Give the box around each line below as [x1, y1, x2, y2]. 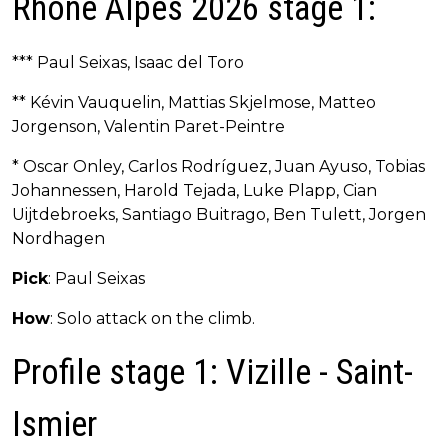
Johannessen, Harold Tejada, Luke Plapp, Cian [12, 181, 377, 201]
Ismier [12, 404, 97, 446]
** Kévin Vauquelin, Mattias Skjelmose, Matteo [12, 93, 376, 113]
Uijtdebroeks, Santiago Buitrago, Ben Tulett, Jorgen [12, 205, 426, 225]
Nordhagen [12, 229, 105, 249]
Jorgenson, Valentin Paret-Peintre [12, 117, 285, 137]
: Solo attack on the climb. [50, 309, 255, 329]
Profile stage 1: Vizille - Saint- [12, 352, 413, 394]
